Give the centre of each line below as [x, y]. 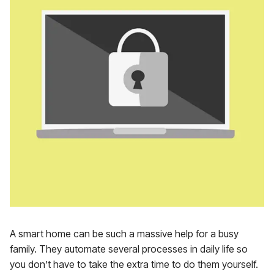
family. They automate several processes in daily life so [129, 249]
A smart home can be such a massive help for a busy [124, 234]
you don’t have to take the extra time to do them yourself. [134, 264]
